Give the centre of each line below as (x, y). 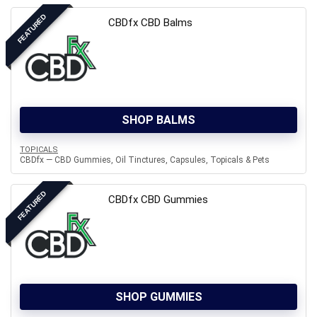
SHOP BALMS (158, 120)
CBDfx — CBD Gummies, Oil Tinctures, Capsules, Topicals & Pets (145, 160)
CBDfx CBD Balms (150, 23)
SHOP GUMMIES (158, 297)
